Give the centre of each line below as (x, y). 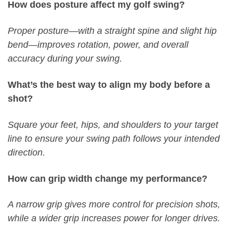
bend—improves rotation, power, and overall (98, 44)
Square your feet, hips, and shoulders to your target (113, 124)
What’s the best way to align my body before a (109, 84)
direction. (26, 152)
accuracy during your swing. (65, 58)
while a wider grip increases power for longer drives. (114, 218)
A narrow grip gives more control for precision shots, (114, 205)
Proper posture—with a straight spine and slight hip (112, 31)
